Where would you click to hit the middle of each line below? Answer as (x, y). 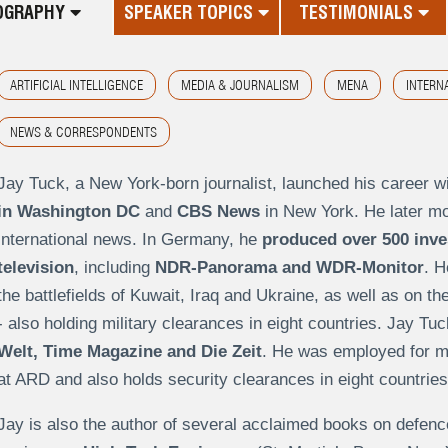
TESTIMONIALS (358, 13)
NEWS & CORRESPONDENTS (83, 132)
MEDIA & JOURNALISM (239, 85)
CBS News (218, 212)
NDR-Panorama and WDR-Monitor (289, 268)
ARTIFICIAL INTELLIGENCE (76, 85)
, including (114, 268)
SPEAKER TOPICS (191, 13)
